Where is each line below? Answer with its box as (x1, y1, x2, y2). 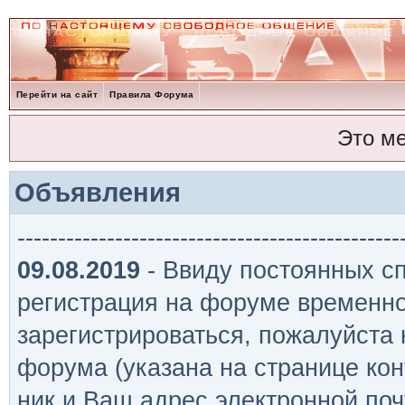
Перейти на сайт (15, 89, 99, 99)
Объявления (14, 177, 181, 207)
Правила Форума (109, 89, 194, 99)
